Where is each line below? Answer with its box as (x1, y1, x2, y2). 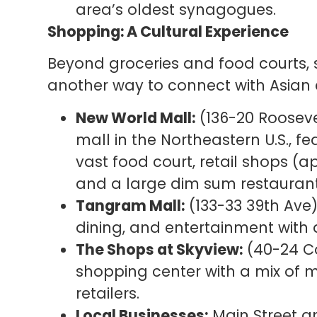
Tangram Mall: (76, 195, 185, 216)
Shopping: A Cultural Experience (47, 21, 289, 42)
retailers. (76, 282, 140, 304)
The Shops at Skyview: (76, 238, 243, 260)
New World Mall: (76, 107, 196, 128)
